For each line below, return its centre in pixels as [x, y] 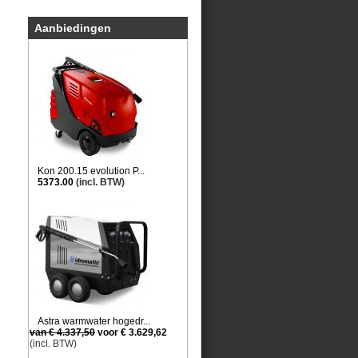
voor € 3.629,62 [131, 332]
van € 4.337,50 [62, 332]
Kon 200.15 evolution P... [91, 171]
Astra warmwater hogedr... [94, 321]
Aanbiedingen [73, 28]
